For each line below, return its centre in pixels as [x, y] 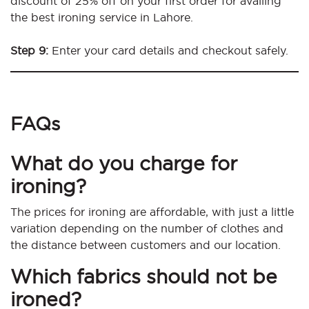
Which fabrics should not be [144, 277]
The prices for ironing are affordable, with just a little [152, 212]
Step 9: [29, 51]
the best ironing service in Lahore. [102, 18]
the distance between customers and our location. [146, 245]
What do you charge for [124, 164]
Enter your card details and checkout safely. [168, 51]
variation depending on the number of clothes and [147, 229]
